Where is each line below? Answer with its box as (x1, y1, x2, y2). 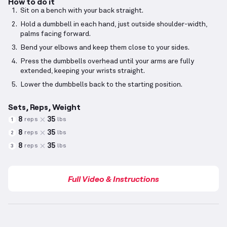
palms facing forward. (20, 30, 91, 38)
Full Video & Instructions (68, 174, 159, 184)
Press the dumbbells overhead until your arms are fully (20, 58, 194, 65)
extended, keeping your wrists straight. (20, 67, 145, 75)
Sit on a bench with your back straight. (20, 7, 143, 15)
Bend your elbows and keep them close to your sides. (20, 44, 190, 52)
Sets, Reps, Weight (8, 102, 81, 112)
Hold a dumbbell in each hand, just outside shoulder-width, (20, 21, 207, 28)
